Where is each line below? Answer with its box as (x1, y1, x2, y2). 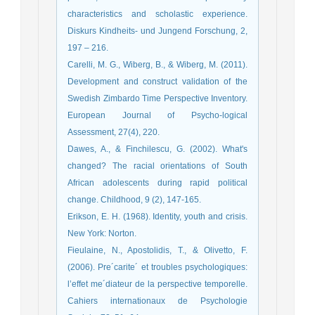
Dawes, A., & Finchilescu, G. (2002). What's (67, 144, 247, 155)
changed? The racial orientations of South (67, 161, 247, 172)
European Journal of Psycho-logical (67, 110, 247, 121)
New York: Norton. (67, 229, 136, 239)
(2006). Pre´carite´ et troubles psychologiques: (67, 262, 247, 273)
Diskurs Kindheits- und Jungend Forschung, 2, (67, 26, 247, 37)
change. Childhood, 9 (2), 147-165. (67, 195, 201, 205)
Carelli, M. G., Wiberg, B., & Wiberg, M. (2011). (67, 60, 247, 70)
